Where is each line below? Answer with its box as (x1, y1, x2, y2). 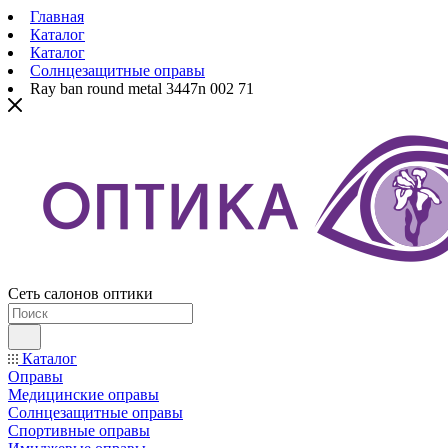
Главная (30, 8, 84, 25)
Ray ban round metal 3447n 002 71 (30, 80, 254, 97)
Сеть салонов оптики (8, 285, 153, 302)
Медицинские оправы (8, 386, 159, 403)
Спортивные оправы (8, 422, 150, 439)
